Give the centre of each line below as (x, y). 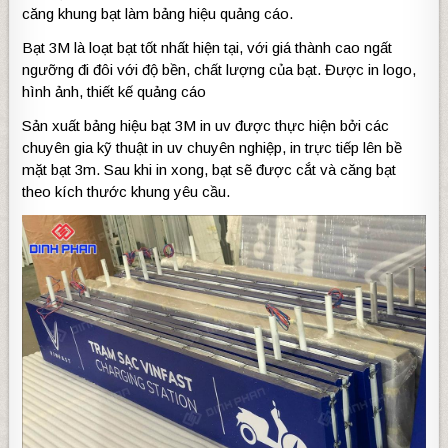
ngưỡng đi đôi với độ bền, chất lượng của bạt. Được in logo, (219, 69)
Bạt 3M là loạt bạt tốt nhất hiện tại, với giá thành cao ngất (207, 47)
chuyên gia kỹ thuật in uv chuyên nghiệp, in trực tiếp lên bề (212, 147)
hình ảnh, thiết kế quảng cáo (114, 91)
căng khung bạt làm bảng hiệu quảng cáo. (158, 13)
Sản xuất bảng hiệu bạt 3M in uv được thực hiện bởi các (206, 125)
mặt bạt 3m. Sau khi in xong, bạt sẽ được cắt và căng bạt (209, 169)
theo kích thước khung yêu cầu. (126, 191)
